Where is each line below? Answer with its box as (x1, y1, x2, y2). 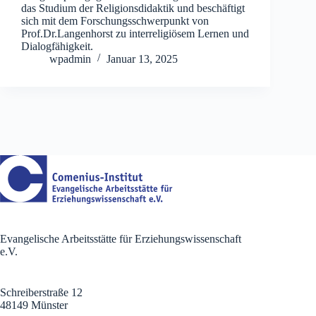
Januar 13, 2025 (107, 52, 178, 65)
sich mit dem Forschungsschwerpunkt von (21, 14, 209, 27)
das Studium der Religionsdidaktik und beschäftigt (21, 1, 245, 14)
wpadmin (49, 52, 91, 65)
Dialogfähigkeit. (21, 39, 93, 52)
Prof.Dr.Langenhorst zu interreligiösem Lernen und (21, 27, 249, 39)
